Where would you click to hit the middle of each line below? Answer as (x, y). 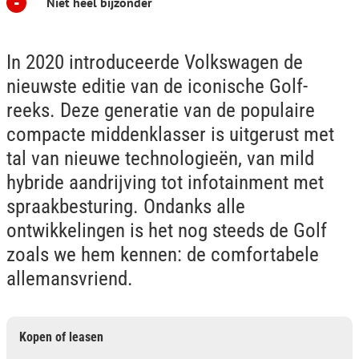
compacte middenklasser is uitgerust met (170, 134)
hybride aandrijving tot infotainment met (165, 182)
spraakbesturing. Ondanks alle (126, 206)
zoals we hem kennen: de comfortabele (163, 254)
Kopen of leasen (61, 337)
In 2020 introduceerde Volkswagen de (155, 62)
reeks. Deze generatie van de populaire (161, 110)
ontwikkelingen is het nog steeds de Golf (167, 230)
